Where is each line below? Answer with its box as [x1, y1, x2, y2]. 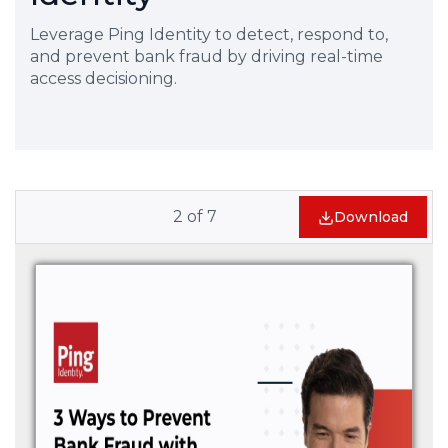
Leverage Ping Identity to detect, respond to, [30, 25, 388, 44]
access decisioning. [30, 69, 177, 88]
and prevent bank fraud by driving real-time [30, 47, 383, 66]
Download [334, 208, 408, 226]
